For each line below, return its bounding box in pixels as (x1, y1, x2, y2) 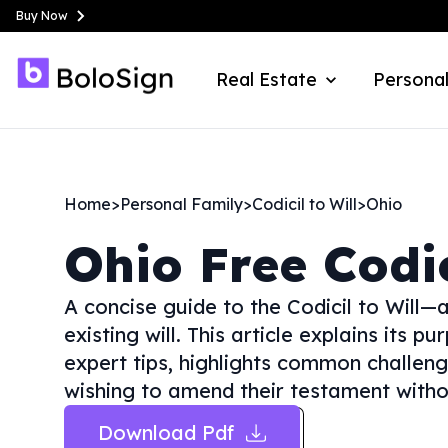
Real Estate (216, 68, 317, 91)
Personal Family (120, 194, 243, 214)
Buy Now (16, 8, 68, 23)
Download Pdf (98, 420, 234, 445)
